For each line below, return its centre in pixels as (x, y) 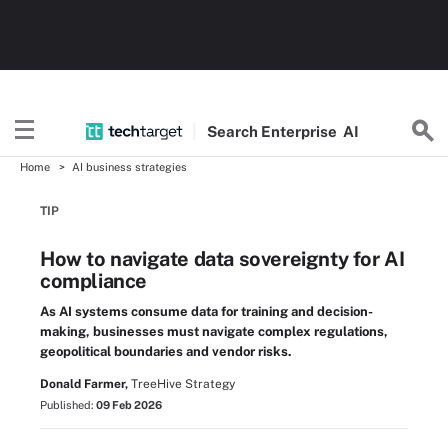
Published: (68, 405)
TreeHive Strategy (183, 384)
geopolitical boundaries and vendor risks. (166, 351)
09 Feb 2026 (129, 405)
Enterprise (300, 131)
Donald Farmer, (84, 384)
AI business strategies (129, 167)
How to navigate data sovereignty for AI (222, 259)
